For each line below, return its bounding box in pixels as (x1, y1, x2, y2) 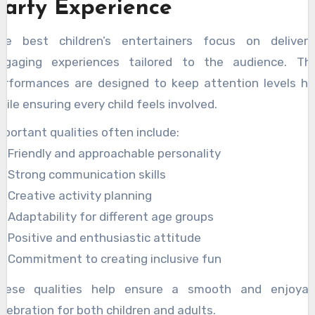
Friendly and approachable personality (8, 146, 221, 160)
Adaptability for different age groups (8, 209, 214, 224)
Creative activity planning (8, 188, 153, 202)
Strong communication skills (8, 167, 167, 181)
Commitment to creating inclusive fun (8, 251, 222, 266)
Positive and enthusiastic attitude (8, 230, 202, 245)
